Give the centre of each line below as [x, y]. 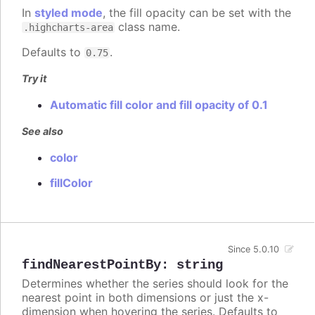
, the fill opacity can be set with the [197, 12]
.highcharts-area [68, 27]
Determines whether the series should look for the [155, 284]
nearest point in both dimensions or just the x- [145, 298]
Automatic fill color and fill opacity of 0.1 [159, 105]
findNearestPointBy [91, 265]
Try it [34, 79]
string [200, 265]
